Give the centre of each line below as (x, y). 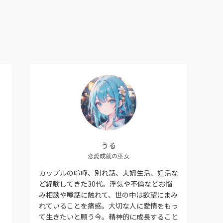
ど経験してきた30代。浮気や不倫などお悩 (106, 183)
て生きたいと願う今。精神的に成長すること (109, 216)
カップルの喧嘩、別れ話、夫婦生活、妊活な (109, 172)
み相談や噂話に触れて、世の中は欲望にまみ (108, 194)
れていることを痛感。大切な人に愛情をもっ (109, 205)
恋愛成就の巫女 (109, 155)
